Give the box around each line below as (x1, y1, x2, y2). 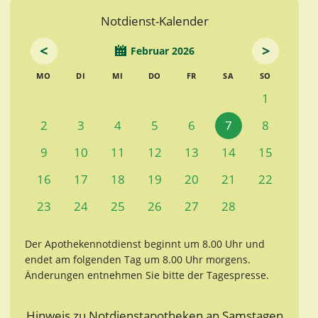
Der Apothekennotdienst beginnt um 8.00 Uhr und (25, 236, 265, 251)
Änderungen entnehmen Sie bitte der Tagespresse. (25, 268, 269, 282)
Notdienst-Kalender (100, 13, 209, 30)
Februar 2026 (131, 44, 194, 58)
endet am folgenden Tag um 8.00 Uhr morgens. (25, 252, 251, 266)
